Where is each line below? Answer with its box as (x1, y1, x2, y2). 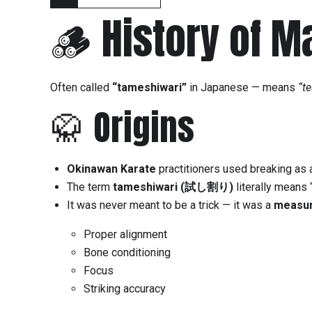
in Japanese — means (187, 81, 298, 95)
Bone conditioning (84, 246, 171, 260)
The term (67, 180, 113, 194)
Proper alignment (84, 228, 167, 242)
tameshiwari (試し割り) (113, 180, 233, 194)
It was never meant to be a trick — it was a (67, 198, 274, 212)
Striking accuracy (84, 282, 166, 296)
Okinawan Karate (67, 162, 156, 176)
